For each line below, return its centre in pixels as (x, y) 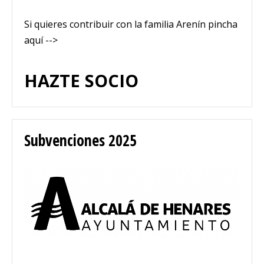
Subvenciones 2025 (80, 140)
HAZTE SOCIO (81, 80)
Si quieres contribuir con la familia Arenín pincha (131, 24)
